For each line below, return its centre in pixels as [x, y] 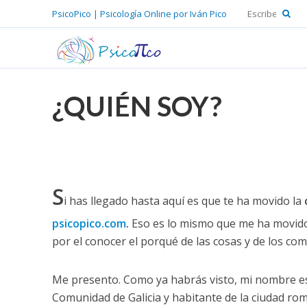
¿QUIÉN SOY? [137, 106]
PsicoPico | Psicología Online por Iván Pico [139, 14]
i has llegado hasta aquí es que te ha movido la [184, 201]
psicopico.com [89, 223]
